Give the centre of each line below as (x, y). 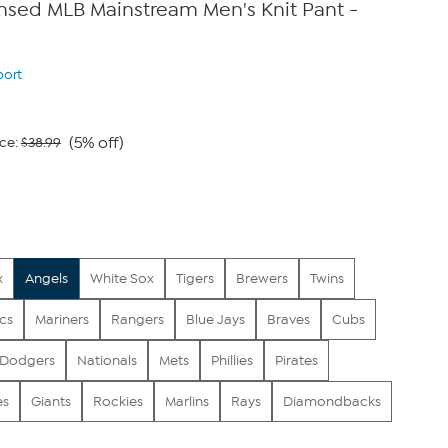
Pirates (296, 360)
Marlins (186, 401)
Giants (50, 401)
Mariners (61, 319)
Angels (46, 278)
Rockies (117, 401)
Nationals (106, 360)
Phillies (231, 360)
